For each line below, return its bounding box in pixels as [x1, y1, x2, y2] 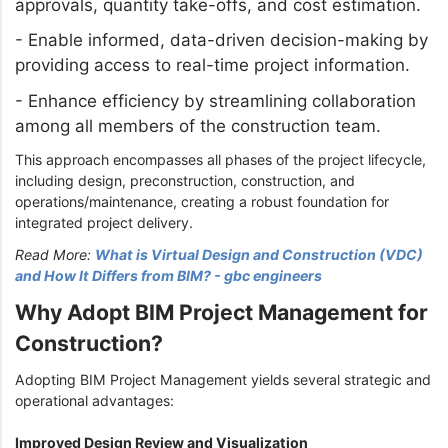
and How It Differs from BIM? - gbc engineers [15, 267, 322, 285]
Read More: [15, 246, 95, 264]
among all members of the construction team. [15, 115, 381, 136]
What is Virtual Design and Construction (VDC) [95, 246, 423, 264]
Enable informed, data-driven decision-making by [28, 30, 428, 51]
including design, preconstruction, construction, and [15, 172, 355, 190]
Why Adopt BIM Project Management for [15, 298, 428, 325]
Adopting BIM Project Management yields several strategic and [15, 371, 431, 389]
